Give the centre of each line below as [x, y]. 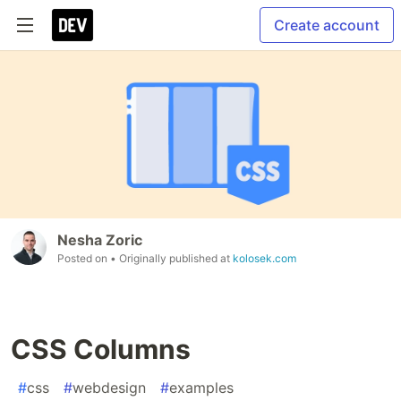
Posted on [84, 259]
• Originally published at [171, 259]
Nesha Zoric [100, 240]
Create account [327, 25]
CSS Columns [101, 350]
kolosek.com [264, 259]
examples [201, 388]
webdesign [109, 388]
